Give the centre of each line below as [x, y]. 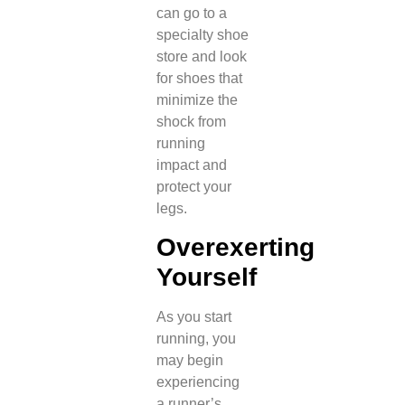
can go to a [191, 13]
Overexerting [235, 248]
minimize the [197, 99]
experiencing [198, 382]
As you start [193, 317]
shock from [191, 121]
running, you [196, 339]
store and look [201, 56]
